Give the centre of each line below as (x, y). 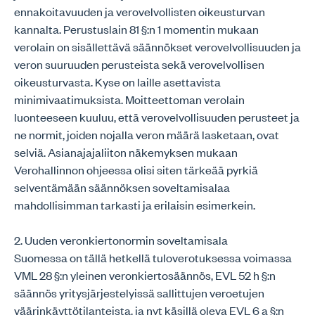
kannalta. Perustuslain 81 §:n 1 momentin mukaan (136, 29)
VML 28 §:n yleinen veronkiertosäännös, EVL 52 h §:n (145, 275)
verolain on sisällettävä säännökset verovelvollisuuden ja (157, 46)
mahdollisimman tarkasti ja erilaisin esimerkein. (135, 205)
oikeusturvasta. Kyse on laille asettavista (117, 82)
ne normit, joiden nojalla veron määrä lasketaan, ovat (147, 134)
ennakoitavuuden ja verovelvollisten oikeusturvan (140, 11)
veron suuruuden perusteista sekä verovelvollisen (139, 64)
